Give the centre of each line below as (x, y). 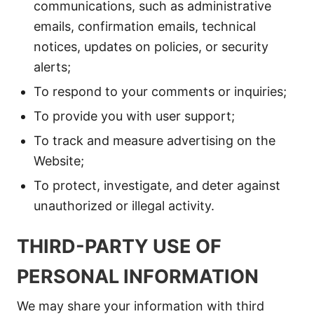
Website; (59, 161)
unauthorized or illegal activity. (124, 206)
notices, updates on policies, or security (151, 47)
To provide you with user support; (134, 116)
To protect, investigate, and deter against (157, 185)
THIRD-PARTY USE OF (119, 246)
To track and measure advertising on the (155, 141)
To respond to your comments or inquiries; (160, 91)
